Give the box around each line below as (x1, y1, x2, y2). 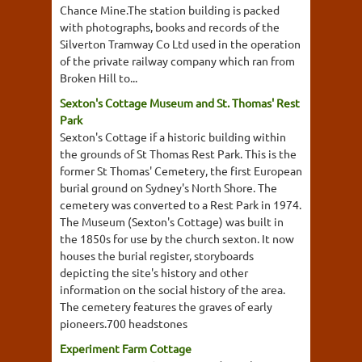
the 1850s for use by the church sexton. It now (60, 230, 294, 246)
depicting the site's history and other (60, 264, 248, 280)
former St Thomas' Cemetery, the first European (60, 162, 302, 178)
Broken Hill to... (60, 69, 137, 85)
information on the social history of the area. (60, 281, 285, 297)
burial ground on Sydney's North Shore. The (60, 179, 277, 195)
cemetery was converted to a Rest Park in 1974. (60, 196, 301, 212)
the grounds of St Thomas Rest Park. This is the (60, 145, 297, 161)
